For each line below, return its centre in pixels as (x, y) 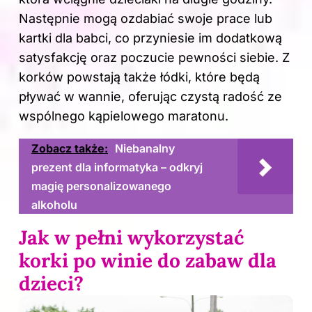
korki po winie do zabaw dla (148, 260)
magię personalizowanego (101, 186)
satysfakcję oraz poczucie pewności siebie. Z (154, 57)
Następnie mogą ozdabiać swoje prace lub (146, 18)
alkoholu (54, 204)
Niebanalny (145, 148)
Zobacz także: (70, 148)
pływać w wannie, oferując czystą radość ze (150, 96)
